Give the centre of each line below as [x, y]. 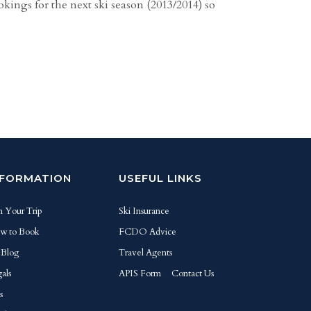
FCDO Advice [148, 232]
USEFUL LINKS [160, 178]
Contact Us [193, 274]
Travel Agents [145, 253]
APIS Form [140, 274]
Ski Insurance [144, 211]
